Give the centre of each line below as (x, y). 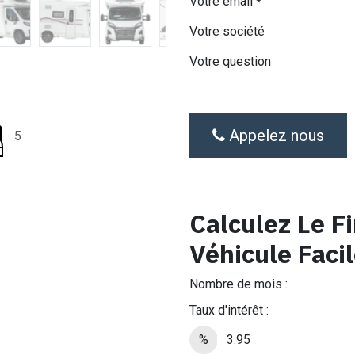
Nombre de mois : (239, 284)
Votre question (230, 61)
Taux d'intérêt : (229, 310)
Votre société (227, 31)
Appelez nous (275, 136)
